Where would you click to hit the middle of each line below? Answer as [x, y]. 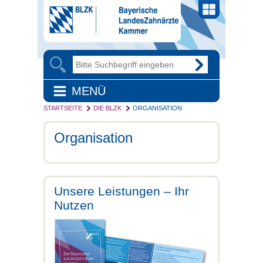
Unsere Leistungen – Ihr [122, 191]
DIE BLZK [107, 108]
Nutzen [74, 205]
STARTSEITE [63, 108]
